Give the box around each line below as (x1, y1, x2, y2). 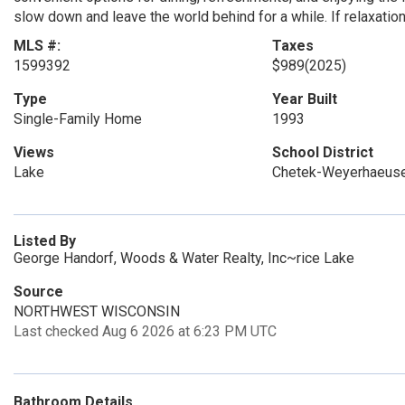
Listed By (14, 232, 76, 250)
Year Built (271, 90, 337, 108)
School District (271, 144, 373, 161)
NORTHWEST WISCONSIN (14, 303, 180, 320)
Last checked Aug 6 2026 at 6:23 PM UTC (14, 323, 277, 340)
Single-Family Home (14, 110, 142, 127)
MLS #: (14, 37, 61, 54)
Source (14, 283, 63, 300)
